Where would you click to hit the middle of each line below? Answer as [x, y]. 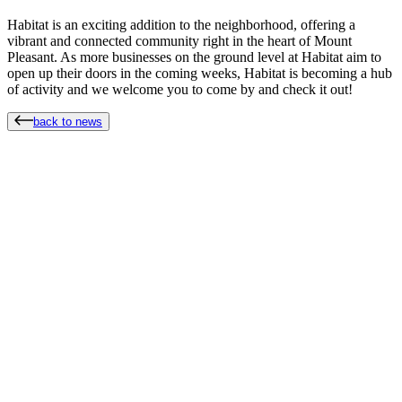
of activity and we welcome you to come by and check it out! [180, 90]
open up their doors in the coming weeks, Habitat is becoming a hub [200, 74]
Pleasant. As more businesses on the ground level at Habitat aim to [194, 57]
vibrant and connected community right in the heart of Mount [179, 41]
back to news [68, 122]
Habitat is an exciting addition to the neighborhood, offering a [181, 25]
